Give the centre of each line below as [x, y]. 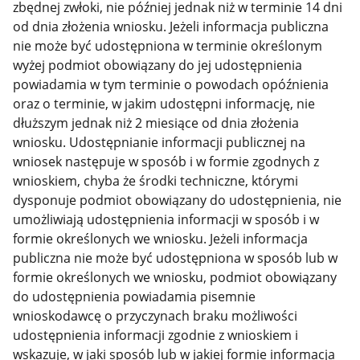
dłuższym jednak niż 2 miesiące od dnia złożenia [156, 123]
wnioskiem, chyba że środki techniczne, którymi [156, 181]
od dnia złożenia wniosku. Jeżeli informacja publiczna [171, 27]
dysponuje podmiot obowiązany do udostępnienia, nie [178, 200]
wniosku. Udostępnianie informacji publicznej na [160, 143]
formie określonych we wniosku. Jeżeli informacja [161, 239]
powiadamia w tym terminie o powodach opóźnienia [171, 85]
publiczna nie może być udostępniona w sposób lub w [176, 258]
